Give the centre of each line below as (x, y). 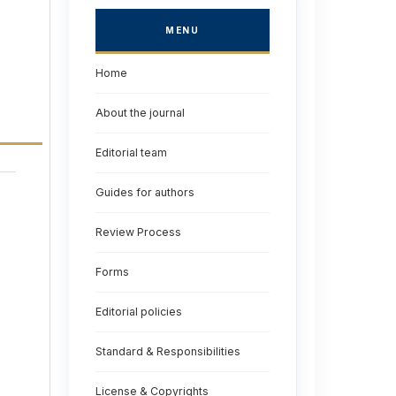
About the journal (140, 113)
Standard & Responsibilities (168, 352)
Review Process (138, 232)
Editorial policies (138, 312)
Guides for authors (145, 193)
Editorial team (131, 153)
